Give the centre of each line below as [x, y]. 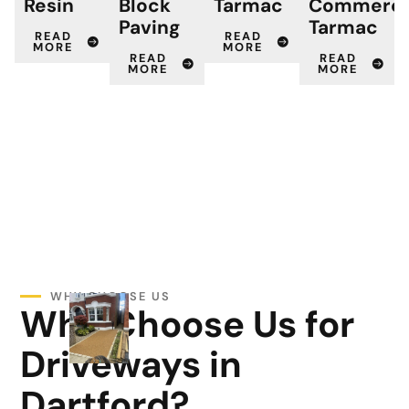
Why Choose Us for [188, 324]
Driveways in [131, 364]
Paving [150, 27]
